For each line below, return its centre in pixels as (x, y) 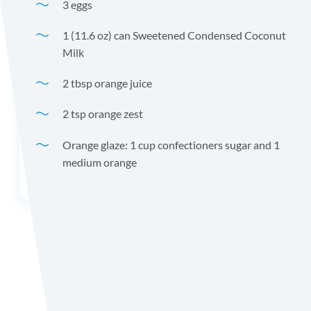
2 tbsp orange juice (107, 83)
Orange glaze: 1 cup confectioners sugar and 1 (171, 144)
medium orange (100, 162)
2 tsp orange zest (103, 114)
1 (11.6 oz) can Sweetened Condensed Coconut (174, 35)
